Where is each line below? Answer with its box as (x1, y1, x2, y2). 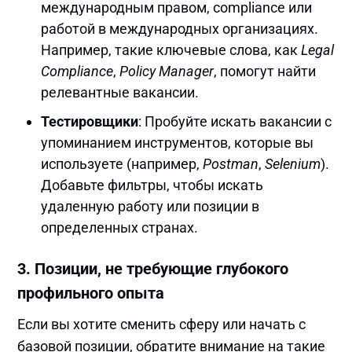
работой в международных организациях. (41, 20, 319, 37)
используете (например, (41, 155, 203, 172)
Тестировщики (41, 112, 139, 130)
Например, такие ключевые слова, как (41, 41, 302, 58)
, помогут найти (214, 62, 317, 79)
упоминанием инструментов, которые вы (41, 134, 314, 151)
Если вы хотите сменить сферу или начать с (17, 315, 306, 332)
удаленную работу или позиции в (41, 197, 260, 214)
